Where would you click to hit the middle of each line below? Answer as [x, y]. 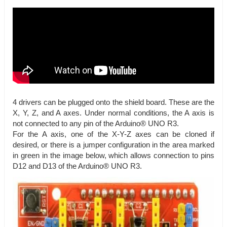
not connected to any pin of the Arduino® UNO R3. [96, 124]
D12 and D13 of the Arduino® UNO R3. [77, 166]
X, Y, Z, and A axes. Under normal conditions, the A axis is [113, 113]
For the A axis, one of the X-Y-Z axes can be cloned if [113, 135]
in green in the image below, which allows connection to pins [113, 156]
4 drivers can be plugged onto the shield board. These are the [113, 103]
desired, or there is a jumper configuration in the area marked [113, 145]
